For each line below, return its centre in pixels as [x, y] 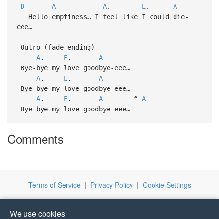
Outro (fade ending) [57, 47]
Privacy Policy [111, 185]
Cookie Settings [167, 185]
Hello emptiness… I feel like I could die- [102, 16]
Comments [35, 139]
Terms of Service [54, 185]
